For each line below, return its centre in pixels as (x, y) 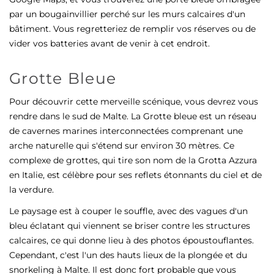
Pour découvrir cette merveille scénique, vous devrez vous (134, 102)
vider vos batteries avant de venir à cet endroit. (109, 43)
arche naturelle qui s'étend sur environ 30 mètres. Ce (122, 146)
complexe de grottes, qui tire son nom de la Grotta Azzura (133, 160)
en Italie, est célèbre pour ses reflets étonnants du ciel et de (135, 175)
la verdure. (33, 190)
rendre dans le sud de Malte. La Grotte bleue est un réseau (133, 116)
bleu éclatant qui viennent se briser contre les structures (130, 226)
